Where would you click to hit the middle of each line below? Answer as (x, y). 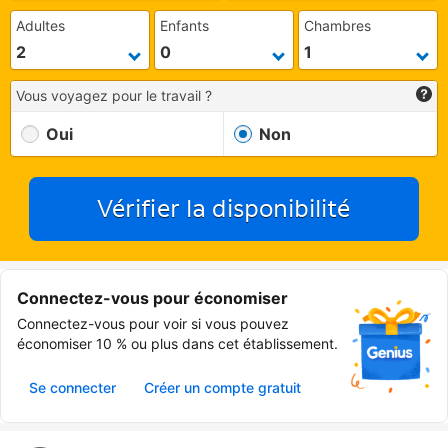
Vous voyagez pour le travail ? (114, 96)
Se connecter (72, 388)
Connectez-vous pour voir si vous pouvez (153, 324)
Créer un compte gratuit (222, 388)
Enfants (185, 26)
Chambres (338, 26)
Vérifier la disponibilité (224, 209)
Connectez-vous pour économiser (152, 298)
